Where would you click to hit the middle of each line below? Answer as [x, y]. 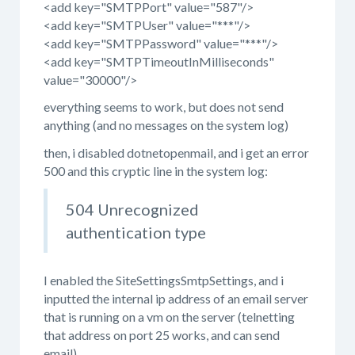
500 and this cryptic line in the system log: [156, 170]
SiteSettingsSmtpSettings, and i [200, 280]
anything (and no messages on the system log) [166, 125]
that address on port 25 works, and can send [162, 335]
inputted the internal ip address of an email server [176, 298]
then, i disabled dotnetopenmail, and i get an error [176, 152]
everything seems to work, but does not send [164, 107]
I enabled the [80, 280]
